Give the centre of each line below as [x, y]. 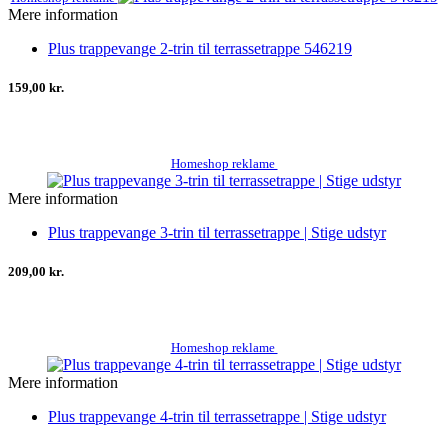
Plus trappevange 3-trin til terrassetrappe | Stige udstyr [217, 233]
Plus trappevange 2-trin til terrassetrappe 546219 [200, 48]
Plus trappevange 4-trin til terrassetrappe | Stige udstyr [217, 417]
